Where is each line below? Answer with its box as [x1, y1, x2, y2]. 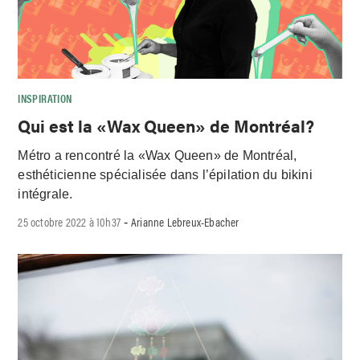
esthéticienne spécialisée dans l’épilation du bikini [18, 167, 313, 182]
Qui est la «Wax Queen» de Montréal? [18, 112, 323, 137]
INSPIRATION [18, 90, 72, 107]
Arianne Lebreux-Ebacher [131, 213, 239, 231]
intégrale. [18, 186, 73, 201]
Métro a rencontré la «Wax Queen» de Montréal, [18, 148, 297, 162]
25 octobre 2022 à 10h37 [18, 213, 121, 231]
